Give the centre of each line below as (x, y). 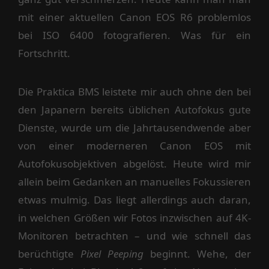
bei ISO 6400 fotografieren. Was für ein (134, 35)
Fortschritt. (44, 53)
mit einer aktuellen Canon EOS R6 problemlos (134, 17)
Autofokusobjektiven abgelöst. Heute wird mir (134, 163)
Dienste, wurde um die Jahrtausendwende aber (134, 127)
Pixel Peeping (112, 253)
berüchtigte (49, 253)
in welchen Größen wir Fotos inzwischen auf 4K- (134, 217)
